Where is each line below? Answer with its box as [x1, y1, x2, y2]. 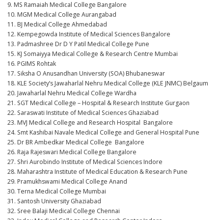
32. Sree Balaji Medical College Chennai [7, 207, 120, 215]
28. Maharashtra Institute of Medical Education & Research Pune [7, 167, 188, 176]
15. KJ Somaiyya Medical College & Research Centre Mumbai [7, 50, 178, 58]
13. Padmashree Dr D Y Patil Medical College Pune [7, 40, 149, 48]
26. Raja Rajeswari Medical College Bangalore [7, 148, 137, 156]
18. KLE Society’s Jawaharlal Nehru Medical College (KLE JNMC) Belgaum [7, 79, 208, 87]
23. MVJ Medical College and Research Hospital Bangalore [7, 118, 173, 127]
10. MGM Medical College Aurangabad [7, 10, 116, 19]
